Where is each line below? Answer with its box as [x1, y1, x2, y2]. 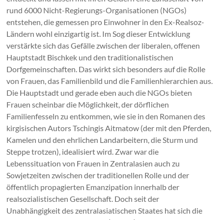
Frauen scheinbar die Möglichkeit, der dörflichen [6, 100, 169, 110]
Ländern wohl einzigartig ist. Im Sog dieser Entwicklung [6, 29, 191, 39]
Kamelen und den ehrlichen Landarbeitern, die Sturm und [6, 135, 198, 145]
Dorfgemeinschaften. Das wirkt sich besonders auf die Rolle [6, 64, 206, 74]
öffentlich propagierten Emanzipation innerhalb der [6, 182, 180, 192]
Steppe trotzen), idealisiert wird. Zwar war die [6, 147, 159, 157]
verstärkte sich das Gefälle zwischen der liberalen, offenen [6, 41, 200, 51]
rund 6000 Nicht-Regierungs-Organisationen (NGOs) [6, 5, 187, 15]
